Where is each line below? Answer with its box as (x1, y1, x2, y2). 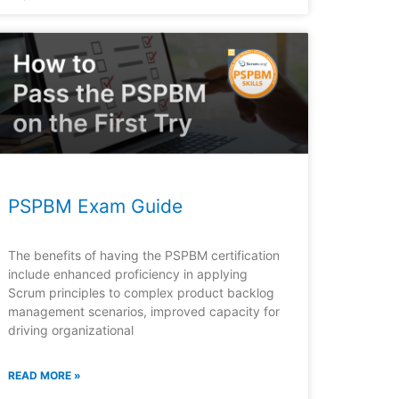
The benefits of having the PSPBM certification (8, 248, 281, 264)
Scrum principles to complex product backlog (8, 285, 275, 301)
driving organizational (8, 322, 134, 338)
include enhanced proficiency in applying (8, 266, 248, 282)
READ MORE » (8, 369, 82, 383)
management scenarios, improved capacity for (8, 304, 281, 320)
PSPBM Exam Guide (8, 195, 183, 218)
